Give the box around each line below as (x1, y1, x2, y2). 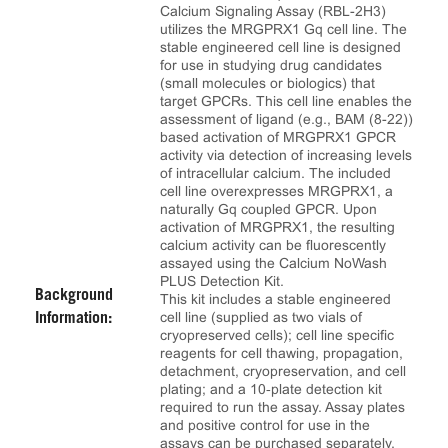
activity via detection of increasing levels (160, 147, 412, 163)
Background (35, 288, 113, 304)
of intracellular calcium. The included (160, 165, 391, 181)
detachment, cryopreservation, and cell (160, 363, 406, 379)
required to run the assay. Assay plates (160, 399, 405, 415)
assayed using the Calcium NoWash (160, 255, 387, 271)
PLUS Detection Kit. (160, 273, 284, 289)
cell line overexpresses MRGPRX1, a (160, 183, 393, 199)
